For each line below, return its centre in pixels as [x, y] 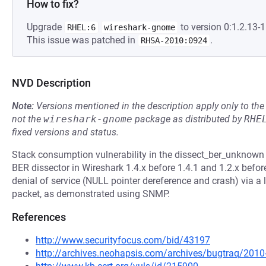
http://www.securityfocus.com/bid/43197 [123, 240]
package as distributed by [188, 119]
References [39, 217]
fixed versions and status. [65, 132]
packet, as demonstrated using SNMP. [91, 194]
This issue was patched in [82, 40]
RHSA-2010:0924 [174, 40]
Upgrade [45, 27]
